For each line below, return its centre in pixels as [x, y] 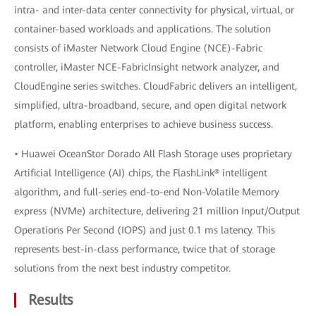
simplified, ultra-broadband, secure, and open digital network [150, 105]
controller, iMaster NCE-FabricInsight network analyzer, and [147, 67]
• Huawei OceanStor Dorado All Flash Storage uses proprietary [153, 154]
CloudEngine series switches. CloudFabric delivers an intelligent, [156, 86]
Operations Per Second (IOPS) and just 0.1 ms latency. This [145, 230]
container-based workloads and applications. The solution [142, 29]
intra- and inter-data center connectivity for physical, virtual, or [154, 10]
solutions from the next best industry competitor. [122, 268]
